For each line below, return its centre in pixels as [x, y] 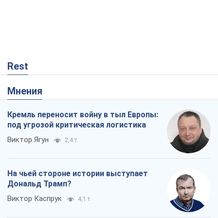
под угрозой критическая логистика [77, 125]
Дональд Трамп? [39, 184]
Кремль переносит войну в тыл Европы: [83, 115]
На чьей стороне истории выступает [78, 174]
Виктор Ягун [28, 140]
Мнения [29, 91]
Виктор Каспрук [35, 199]
